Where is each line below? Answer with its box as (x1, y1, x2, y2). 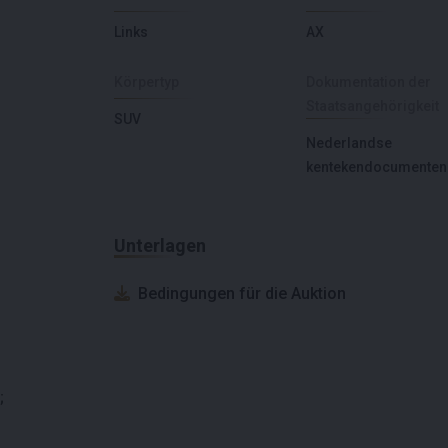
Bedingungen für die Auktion (138, 283, 346, 303)
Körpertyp (114, 73, 179, 90)
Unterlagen (114, 234, 206, 256)
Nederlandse (306, 134, 392, 151)
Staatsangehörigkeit (306, 97, 439, 114)
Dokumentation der (306, 73, 431, 90)
